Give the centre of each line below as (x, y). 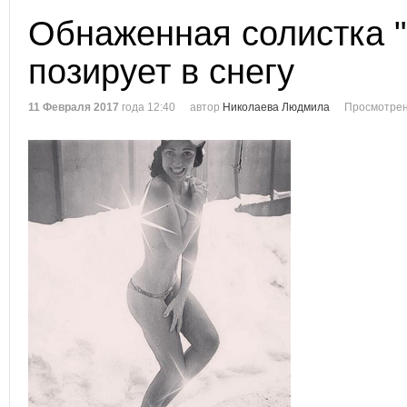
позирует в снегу (161, 72)
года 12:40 (147, 107)
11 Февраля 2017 (74, 107)
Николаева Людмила (276, 107)
